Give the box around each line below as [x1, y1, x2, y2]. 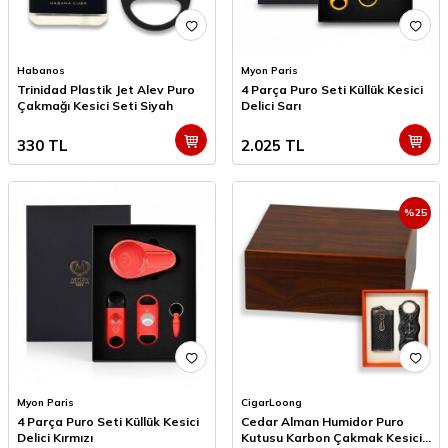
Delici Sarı [241, 98, 301, 114]
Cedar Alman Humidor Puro [241, 414, 404, 430]
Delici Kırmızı [17, 430, 93, 446]
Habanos [17, 64, 65, 78]
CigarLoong [241, 396, 302, 410]
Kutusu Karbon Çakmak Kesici [241, 430, 422, 446]
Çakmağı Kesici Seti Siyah [17, 98, 173, 114]
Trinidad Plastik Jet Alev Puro [17, 82, 195, 98]
